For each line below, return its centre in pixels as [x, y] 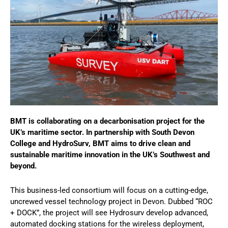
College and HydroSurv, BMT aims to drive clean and [100, 143]
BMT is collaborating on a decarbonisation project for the [107, 121]
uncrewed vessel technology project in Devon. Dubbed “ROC [111, 201]
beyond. [23, 166]
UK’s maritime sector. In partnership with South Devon [102, 132]
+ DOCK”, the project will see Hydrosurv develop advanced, [109, 212]
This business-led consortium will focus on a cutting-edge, [109, 190]
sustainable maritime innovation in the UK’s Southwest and [110, 154]
